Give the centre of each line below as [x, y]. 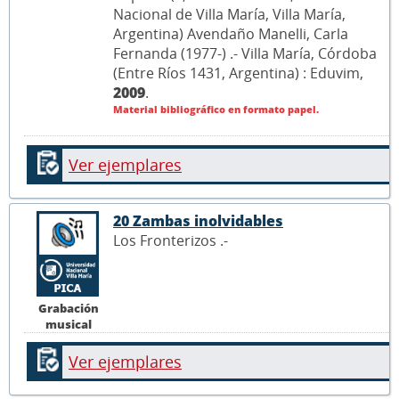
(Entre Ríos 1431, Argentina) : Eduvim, [238, 73]
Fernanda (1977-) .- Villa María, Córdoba [245, 54]
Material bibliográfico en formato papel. [216, 110]
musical [69, 325]
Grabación [69, 309]
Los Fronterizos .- [171, 241]
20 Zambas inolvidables [198, 221]
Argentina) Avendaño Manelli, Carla [231, 34]
